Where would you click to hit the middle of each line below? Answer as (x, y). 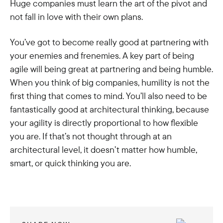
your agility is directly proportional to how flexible (104, 123)
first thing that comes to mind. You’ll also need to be (109, 96)
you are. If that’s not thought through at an (91, 136)
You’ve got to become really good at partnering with (109, 42)
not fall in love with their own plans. (76, 17)
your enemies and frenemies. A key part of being (102, 56)
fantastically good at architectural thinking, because (110, 109)
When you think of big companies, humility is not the (110, 82)
